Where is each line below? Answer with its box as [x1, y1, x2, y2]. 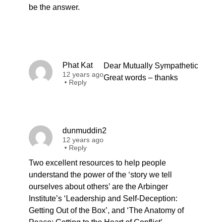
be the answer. [29, 3, 80, 11]
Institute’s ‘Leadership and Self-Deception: [29, 194, 177, 203]
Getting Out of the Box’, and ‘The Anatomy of [29, 206, 184, 215]
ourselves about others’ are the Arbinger [29, 182, 168, 191]
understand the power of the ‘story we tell [29, 170, 172, 179]
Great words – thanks [104, 73, 178, 82]
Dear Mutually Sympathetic [104, 61, 198, 70]
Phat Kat [62, 61, 93, 69]
